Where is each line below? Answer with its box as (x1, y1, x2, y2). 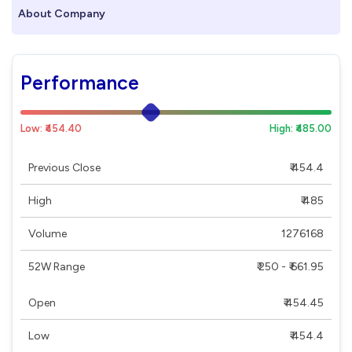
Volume (28, 226, 67, 240)
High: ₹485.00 (269, 122, 332, 134)
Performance (20, 70, 139, 94)
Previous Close (28, 160, 101, 174)
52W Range (28, 259, 85, 273)
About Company (18, 6, 105, 20)
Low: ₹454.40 (20, 122, 82, 134)
